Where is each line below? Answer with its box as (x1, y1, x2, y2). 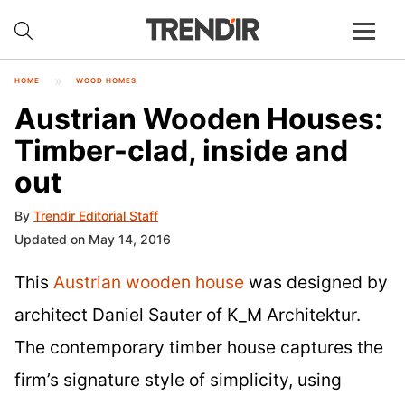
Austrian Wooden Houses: (14, 100, 383, 137)
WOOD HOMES (76, 76, 137, 85)
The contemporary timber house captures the (14, 336, 383, 359)
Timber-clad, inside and (14, 132, 348, 168)
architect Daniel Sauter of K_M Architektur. (14, 304, 361, 326)
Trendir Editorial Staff (33, 208, 158, 224)
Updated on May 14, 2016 (14, 231, 171, 248)
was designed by (244, 271, 388, 294)
